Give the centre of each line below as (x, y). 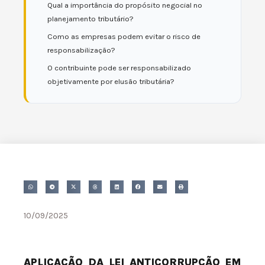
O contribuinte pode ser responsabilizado (119, 68)
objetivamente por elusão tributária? (111, 81)
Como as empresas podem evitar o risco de (124, 36)
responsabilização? (81, 50)
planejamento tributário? (91, 19)
